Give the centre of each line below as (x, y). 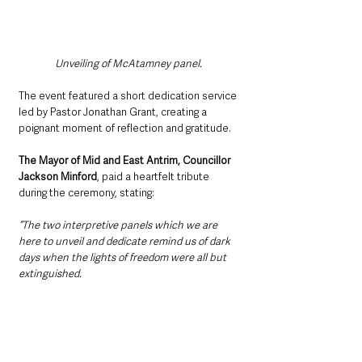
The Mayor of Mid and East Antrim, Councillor (126, 160)
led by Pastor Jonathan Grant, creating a (114, 112)
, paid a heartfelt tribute (154, 176)
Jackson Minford (58, 176)
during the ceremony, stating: (86, 192)
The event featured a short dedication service (129, 95)
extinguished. (50, 273)
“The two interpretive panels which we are (119, 225)
